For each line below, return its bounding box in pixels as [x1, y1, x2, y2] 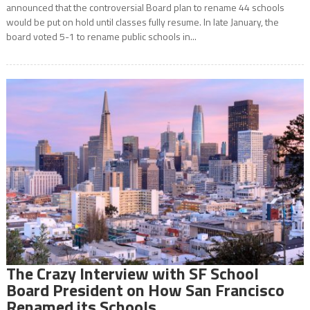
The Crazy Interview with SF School [6, 261, 259, 286]
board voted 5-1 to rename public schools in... [6, 29, 197, 44]
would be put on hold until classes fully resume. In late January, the [6, 15, 279, 30]
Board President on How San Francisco [6, 277, 284, 303]
